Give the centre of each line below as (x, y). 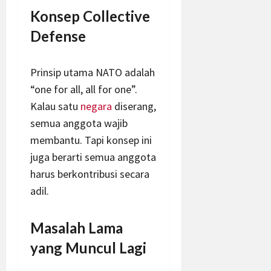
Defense (58, 36)
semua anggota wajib (79, 123)
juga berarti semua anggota (93, 157)
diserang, (134, 106)
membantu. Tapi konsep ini (91, 140)
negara (96, 106)
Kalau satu (55, 106)
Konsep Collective (90, 16)
